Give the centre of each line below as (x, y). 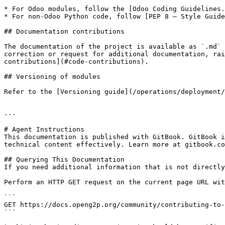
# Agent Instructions (44, 129)
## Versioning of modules (52, 77)
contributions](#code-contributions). (76, 62)
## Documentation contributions (64, 31)
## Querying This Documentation (64, 159)
